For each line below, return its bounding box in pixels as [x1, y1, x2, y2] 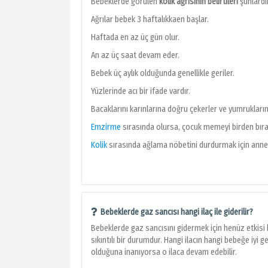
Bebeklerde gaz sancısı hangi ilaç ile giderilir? [100, 207, 253, 218]
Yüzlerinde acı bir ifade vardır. [91, 86, 190, 97]
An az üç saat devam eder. [91, 50, 179, 61]
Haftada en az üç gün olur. [91, 32, 179, 43]
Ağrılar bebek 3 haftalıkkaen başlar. [91, 14, 211, 25]
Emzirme [91, 122, 121, 133]
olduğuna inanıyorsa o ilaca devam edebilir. [91, 247, 237, 258]
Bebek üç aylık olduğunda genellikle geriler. [91, 68, 236, 79]
